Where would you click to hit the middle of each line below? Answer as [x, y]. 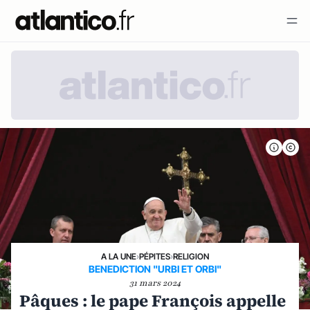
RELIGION [191, 256]
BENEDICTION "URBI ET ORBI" [155, 269]
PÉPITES [155, 256]
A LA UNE [119, 256]
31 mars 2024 [155, 283]
